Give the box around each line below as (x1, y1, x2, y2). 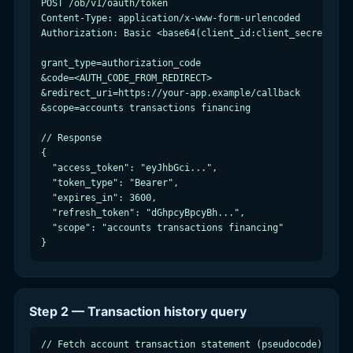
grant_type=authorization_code (41, 58, 201, 69)
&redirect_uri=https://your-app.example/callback (41, 87, 300, 98)
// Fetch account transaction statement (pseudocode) (41, 339, 322, 350)
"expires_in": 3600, (41, 192, 157, 203)
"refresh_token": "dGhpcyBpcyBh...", (41, 207, 245, 218)
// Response (41, 132, 102, 143)
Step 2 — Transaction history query (29, 303, 247, 319)
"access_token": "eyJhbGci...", (41, 162, 217, 173)
